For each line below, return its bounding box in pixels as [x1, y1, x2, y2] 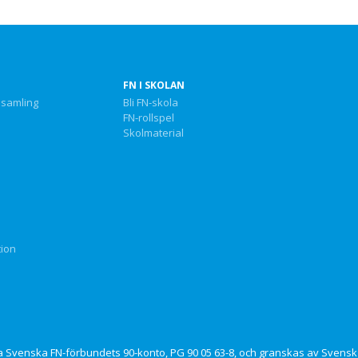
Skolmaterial [122, 125, 184, 140]
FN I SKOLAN [122, 78, 185, 92]
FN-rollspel [122, 110, 174, 125]
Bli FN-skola [122, 95, 178, 109]
